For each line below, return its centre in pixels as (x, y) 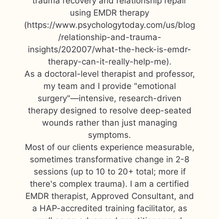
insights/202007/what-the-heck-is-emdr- (109, 49)
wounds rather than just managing (109, 123)
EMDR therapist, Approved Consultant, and (109, 196)
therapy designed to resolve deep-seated (109, 110)
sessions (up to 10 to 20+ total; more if (109, 172)
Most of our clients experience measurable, (109, 147)
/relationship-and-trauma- (109, 37)
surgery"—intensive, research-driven (109, 98)
